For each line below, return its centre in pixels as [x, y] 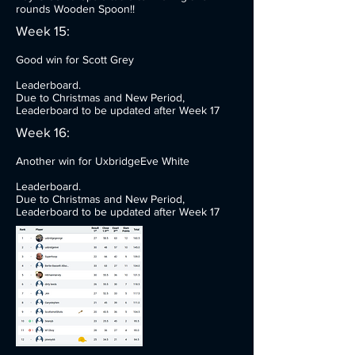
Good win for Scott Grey [75, 59]
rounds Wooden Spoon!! [75, 9]
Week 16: [43, 132]
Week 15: [43, 31]
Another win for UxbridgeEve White [103, 161]
